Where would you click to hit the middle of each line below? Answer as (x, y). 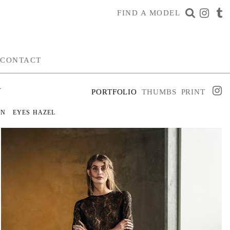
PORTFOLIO (114, 92)
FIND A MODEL (149, 13)
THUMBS (159, 92)
